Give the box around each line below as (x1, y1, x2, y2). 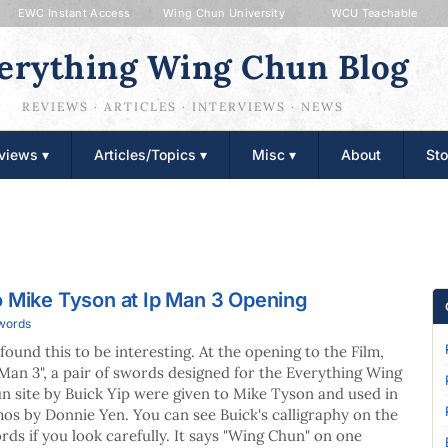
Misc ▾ (252, 146, 296, 163)
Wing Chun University (163, 6, 285, 20)
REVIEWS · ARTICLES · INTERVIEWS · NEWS (21, 99, 344, 114)
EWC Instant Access (17, 6, 131, 20)
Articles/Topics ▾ (94, 146, 207, 163)
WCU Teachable (330, 6, 418, 20)
